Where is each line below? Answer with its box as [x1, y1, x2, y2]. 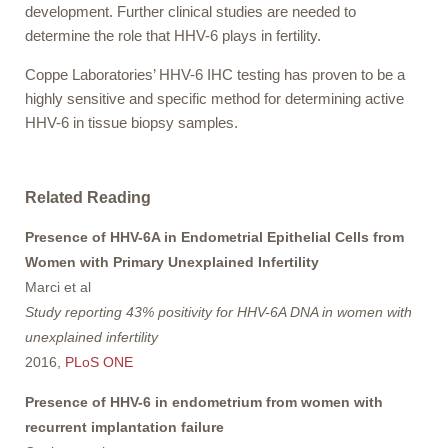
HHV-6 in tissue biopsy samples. [25, 113, 238, 131]
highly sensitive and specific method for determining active [25, 89, 404, 107]
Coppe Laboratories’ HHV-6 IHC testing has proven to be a [25, 65, 405, 83]
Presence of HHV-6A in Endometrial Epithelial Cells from [25, 228, 404, 245]
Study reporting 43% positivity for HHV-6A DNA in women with [25, 303, 412, 320]
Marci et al [25, 278, 91, 295]
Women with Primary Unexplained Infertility [25, 253, 319, 270]
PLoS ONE [65, 353, 133, 370]
